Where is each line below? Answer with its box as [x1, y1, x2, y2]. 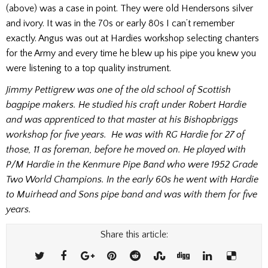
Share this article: [100, 229, 168, 240]
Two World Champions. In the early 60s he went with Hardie [6, 173, 258, 185]
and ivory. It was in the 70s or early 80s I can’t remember [6, 17, 234, 29]
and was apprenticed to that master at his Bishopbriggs [6, 114, 238, 125]
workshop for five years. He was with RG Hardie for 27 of [6, 129, 245, 140]
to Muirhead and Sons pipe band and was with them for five [6, 188, 257, 200]
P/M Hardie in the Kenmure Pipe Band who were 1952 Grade [6, 159, 258, 170]
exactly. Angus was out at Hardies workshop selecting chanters [6, 32, 259, 44]
